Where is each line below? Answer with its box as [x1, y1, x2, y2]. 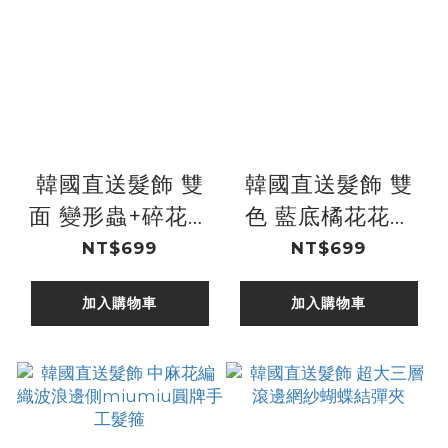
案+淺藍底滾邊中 [241, 234, 416, 261]
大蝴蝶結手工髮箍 [236, 266, 421, 293]
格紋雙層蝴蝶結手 [27, 234, 212, 261]
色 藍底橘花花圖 [244, 202, 413, 229]
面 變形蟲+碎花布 [28, 202, 211, 229]
